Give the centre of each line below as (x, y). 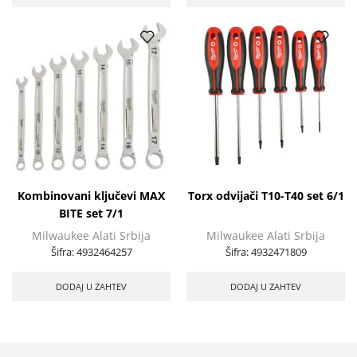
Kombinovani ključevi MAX (91, 195)
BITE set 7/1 (91, 213)
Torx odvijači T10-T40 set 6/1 (266, 195)
